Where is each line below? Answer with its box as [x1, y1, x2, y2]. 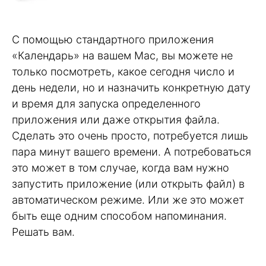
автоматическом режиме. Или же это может [12, 193, 244, 206]
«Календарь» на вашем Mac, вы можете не [12, 49, 233, 62]
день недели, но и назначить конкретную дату [12, 81, 251, 94]
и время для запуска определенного [12, 97, 201, 110]
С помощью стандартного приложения [12, 33, 214, 46]
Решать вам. [12, 225, 75, 238]
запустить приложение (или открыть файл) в [12, 177, 245, 190]
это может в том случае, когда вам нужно [12, 161, 229, 174]
